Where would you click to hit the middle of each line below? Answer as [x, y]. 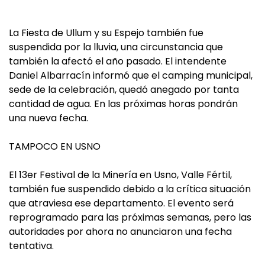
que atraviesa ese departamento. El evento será [121, 203]
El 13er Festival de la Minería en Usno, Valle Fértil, [120, 175]
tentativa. [31, 246]
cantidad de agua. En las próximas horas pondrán [123, 104]
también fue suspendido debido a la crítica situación [130, 189]
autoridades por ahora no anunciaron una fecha [120, 232]
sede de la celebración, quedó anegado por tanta [124, 90]
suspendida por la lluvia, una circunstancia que [116, 47]
